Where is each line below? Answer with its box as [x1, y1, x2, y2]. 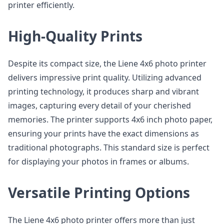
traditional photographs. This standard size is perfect [8, 142, 209, 153]
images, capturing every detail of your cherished [8, 100, 191, 111]
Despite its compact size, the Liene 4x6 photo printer [8, 58, 206, 69]
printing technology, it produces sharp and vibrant [8, 86, 199, 97]
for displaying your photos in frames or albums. [8, 156, 189, 167]
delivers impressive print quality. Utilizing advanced [8, 72, 201, 83]
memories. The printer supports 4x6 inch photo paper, [8, 114, 212, 125]
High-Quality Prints [8, 26, 142, 45]
